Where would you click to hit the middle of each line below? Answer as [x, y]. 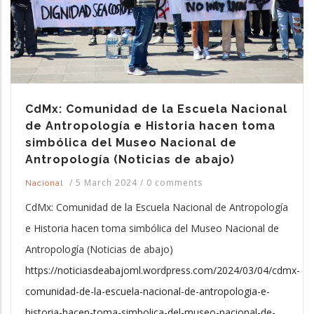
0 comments [175, 182]
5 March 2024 [108, 182]
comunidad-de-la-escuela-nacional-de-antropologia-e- [148, 291]
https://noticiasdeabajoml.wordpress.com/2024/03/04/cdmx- [163, 270]
